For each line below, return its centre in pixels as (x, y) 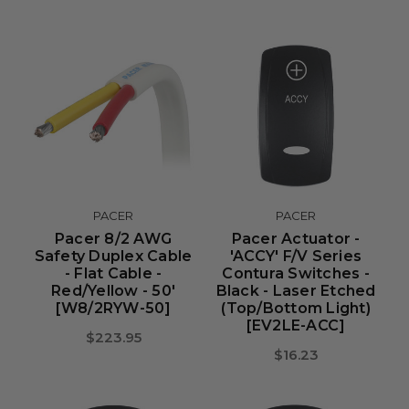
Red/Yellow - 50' (113, 291)
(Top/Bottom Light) (296, 308)
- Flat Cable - (113, 273)
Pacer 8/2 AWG (113, 239)
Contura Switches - (296, 273)
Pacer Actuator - (296, 239)
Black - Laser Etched (296, 291)
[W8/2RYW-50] (113, 308)
